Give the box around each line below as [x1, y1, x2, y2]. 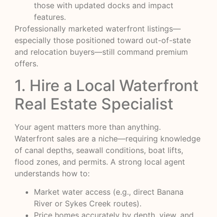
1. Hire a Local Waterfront [15, 76, 199, 95]
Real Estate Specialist [15, 94, 173, 113]
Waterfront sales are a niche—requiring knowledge [15, 133, 201, 143]
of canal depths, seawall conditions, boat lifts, [15, 145, 183, 155]
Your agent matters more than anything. [15, 122, 161, 132]
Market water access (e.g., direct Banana [34, 187, 184, 197]
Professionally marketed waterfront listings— [15, 24, 181, 34]
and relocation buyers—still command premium [15, 47, 188, 57]
